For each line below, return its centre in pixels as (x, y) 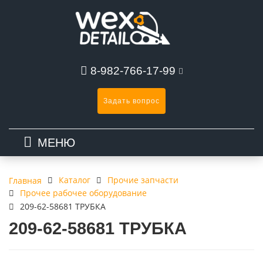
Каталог (75, 180)
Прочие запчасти (143, 180)
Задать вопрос (131, 101)
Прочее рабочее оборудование (83, 193)
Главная (25, 180)
